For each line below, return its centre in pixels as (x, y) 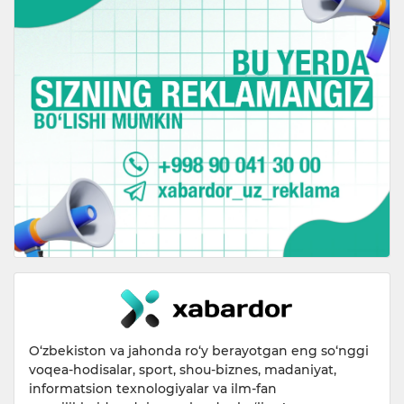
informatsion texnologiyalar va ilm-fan (153, 389)
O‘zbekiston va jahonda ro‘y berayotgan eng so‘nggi (199, 351)
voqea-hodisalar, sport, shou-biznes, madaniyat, (183, 370)
